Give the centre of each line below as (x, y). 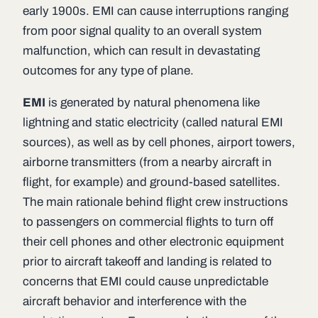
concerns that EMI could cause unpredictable (146, 281)
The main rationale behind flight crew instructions (155, 202)
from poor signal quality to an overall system (142, 31)
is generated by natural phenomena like (153, 103)
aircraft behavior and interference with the (135, 301)
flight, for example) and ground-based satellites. (152, 182)
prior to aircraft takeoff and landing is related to (147, 262)
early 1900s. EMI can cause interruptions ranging (155, 11)
